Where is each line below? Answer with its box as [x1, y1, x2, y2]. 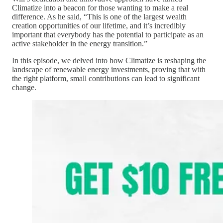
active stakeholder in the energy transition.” [12, 39, 147, 48]
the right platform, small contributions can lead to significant [12, 74, 200, 83]
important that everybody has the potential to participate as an [12, 30, 204, 39]
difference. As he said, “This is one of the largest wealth [12, 12, 187, 21]
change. [12, 83, 36, 92]
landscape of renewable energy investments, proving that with [12, 65, 206, 74]
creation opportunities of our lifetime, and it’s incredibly [12, 21, 186, 30]
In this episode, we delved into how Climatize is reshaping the [12, 56, 206, 65]
